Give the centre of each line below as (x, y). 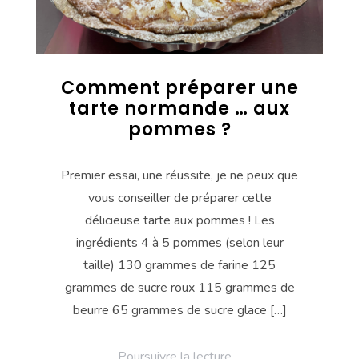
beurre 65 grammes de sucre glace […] (179, 311)
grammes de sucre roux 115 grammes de (179, 288)
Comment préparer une (179, 88)
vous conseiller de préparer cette (179, 198)
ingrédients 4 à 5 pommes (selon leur (179, 243)
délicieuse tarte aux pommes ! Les (179, 221)
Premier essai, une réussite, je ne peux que (179, 176)
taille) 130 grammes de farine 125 (179, 266)
